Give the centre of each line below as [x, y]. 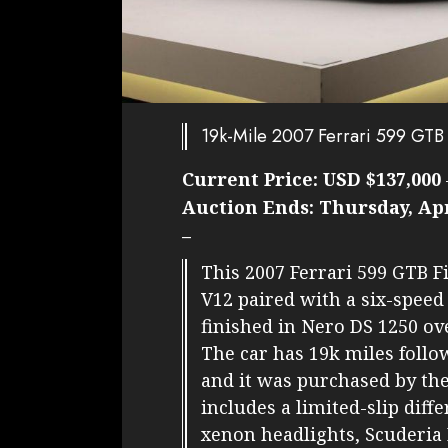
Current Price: [252, 178]
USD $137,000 [382, 178]
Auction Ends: [250, 206]
